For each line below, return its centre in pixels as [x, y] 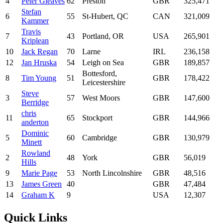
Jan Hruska [39, 63]
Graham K [38, 195]
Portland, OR [103, 36]
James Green [42, 184]
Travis [31, 32]
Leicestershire [104, 83]
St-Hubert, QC [105, 16]
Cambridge [100, 138]
